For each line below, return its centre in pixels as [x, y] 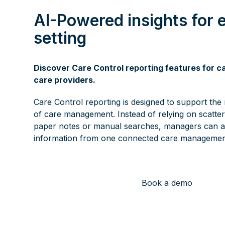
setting [60, 38]
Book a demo [167, 183]
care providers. [65, 80]
